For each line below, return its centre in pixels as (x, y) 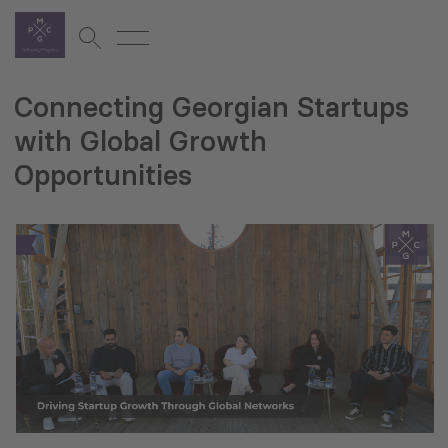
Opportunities (103, 175)
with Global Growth (140, 141)
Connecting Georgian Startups (211, 107)
